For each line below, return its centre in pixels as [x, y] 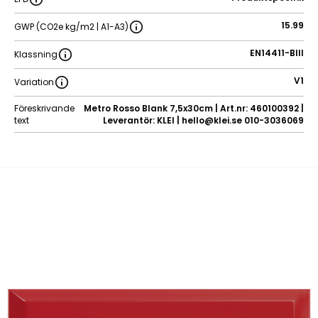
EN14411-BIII [277, 53]
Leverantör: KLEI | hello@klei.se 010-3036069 [203, 120]
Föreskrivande [44, 108]
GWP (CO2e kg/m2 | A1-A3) [71, 27]
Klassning [36, 55]
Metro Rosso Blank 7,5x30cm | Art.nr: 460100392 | [194, 108]
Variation [34, 82]
